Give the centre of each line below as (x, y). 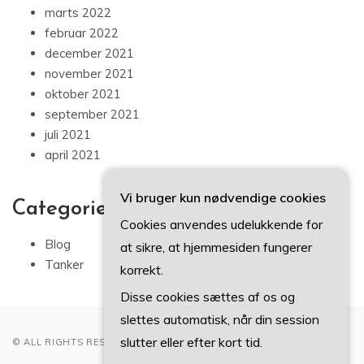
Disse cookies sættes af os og (208, 297)
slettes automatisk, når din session (220, 319)
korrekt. (142, 270)
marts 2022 (78, 13)
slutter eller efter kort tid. (191, 342)
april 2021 (73, 155)
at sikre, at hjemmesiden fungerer (216, 247)
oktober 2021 (83, 94)
